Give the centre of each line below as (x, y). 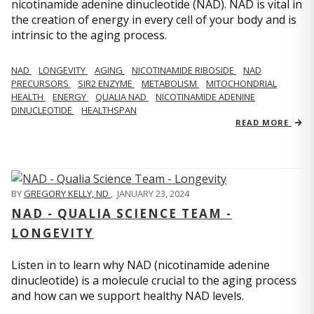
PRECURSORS (41, 84)
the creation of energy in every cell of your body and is (154, 20)
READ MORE (264, 123)
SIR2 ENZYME (106, 84)
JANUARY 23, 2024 (153, 193)
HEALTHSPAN (109, 110)
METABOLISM (170, 84)
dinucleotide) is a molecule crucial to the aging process (154, 280)
